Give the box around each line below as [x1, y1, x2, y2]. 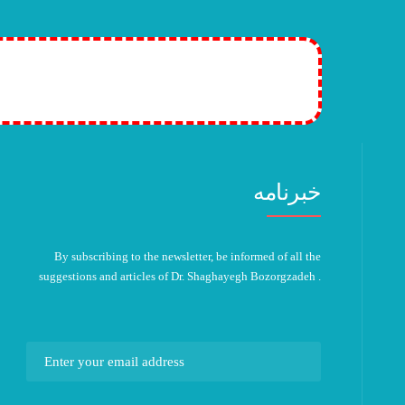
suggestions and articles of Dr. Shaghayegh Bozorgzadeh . [38, 269, 321, 283]
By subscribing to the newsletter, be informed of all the [53, 250, 321, 263]
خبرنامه [253, 180, 321, 204]
